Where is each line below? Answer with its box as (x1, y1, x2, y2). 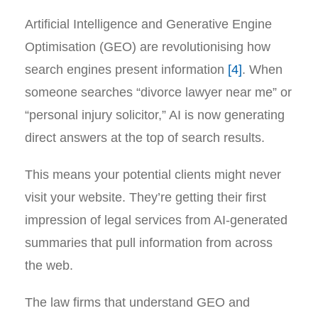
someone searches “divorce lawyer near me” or (25, 85, 292, 99)
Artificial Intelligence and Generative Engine (25, 17, 272, 31)
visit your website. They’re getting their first (25, 190, 266, 204)
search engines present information (25, 62, 228, 77)
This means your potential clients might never (25, 168, 281, 182)
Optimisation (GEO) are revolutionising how (25, 40, 270, 54)
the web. (25, 258, 73, 273)
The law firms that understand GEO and (25, 295, 250, 309)
